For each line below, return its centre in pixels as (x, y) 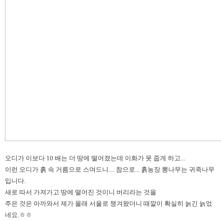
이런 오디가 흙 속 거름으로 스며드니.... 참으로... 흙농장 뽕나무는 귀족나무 (110, 169)
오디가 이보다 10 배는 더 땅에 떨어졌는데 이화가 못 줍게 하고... (95, 158)
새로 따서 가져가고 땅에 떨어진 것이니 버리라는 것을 (81, 192)
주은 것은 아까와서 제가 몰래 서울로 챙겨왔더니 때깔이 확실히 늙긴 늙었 (109, 203)
